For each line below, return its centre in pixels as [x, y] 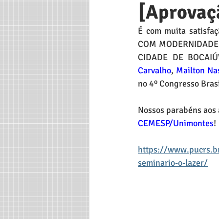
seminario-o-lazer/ [173, 163]
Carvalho [154, 70]
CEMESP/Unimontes [176, 123]
